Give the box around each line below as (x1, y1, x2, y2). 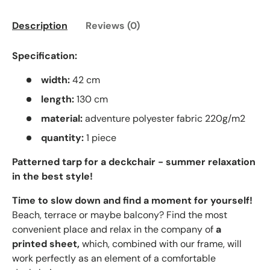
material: (41, 112, 83, 125)
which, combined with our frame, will (80, 237, 242, 251)
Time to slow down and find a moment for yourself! (12, 194, 253, 207)
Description (12, 19, 67, 33)
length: (41, 93, 74, 106)
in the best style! (12, 170, 93, 183)
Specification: (12, 49, 77, 63)
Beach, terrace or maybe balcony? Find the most (12, 209, 227, 222)
